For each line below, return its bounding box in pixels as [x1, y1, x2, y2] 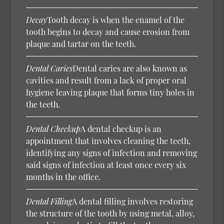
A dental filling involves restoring [72, 195, 193, 206]
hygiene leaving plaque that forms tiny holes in [26, 86, 195, 97]
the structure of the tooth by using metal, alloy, [26, 207, 195, 218]
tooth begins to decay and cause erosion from [26, 26, 190, 37]
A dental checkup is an [80, 123, 162, 134]
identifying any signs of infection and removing [26, 147, 197, 158]
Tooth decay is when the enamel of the [47, 14, 185, 25]
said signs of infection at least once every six [26, 159, 186, 170]
